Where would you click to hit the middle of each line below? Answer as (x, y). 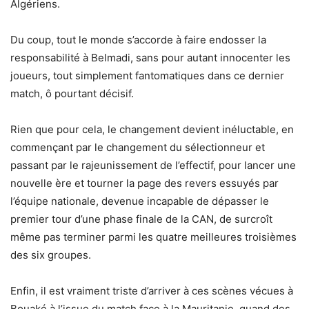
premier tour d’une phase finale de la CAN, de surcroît (141, 219)
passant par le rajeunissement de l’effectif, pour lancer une (153, 165)
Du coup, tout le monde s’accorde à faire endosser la (138, 39)
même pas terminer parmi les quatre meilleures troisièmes (153, 237)
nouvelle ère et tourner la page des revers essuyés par (144, 183)
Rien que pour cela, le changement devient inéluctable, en (152, 129)
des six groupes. (51, 255)
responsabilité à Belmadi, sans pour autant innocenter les (150, 57)
